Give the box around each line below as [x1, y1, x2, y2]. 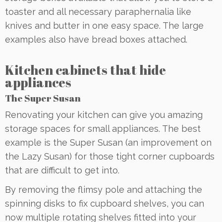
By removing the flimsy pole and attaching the [5, 184, 202, 195]
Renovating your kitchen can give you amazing [5, 109, 203, 120]
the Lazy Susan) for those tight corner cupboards [5, 151, 215, 162]
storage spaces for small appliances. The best [5, 123, 201, 134]
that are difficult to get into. [5, 165, 119, 175]
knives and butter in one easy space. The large [5, 20, 204, 31]
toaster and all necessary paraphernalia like [5, 6, 191, 17]
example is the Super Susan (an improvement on [5, 137, 212, 148]
